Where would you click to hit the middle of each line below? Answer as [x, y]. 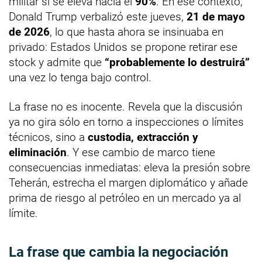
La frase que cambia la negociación [118, 252]
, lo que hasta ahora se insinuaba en [137, 32]
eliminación [38, 153]
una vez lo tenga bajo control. [80, 78]
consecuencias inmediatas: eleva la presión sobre [130, 168]
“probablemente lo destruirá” [177, 63]
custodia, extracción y [143, 137]
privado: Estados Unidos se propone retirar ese [123, 47]
